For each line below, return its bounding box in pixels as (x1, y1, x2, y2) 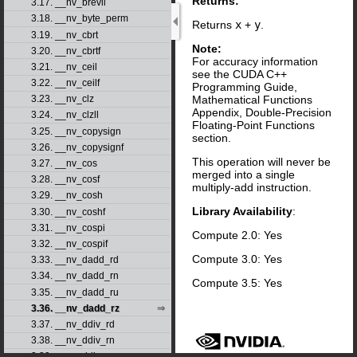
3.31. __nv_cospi (30, 222, 105, 233)
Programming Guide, (192, 80, 297, 93)
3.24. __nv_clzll (30, 109, 99, 121)
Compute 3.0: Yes (192, 252, 282, 265)
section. (192, 131, 231, 144)
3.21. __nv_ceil (30, 61, 97, 73)
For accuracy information (192, 54, 318, 68)
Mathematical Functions (192, 92, 312, 106)
